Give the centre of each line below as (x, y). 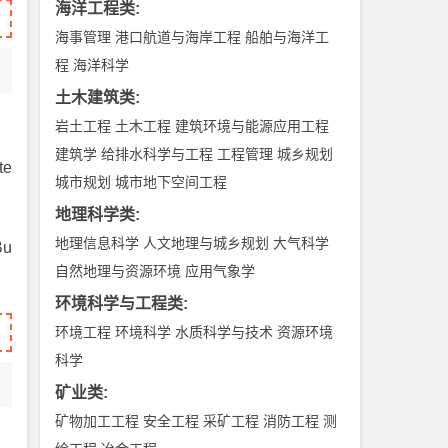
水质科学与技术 (224, 332)
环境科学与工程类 (119, 303)
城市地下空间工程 (171, 182)
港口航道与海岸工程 (178, 37)
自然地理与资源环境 (118, 271)
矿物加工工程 (97, 421)
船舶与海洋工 (287, 37)
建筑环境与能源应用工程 (252, 126)
